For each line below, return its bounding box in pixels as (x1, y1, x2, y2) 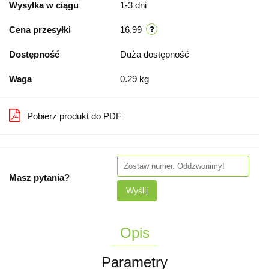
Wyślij (126, 185, 148, 195)
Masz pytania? (9, 172, 70, 183)
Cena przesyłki (9, 24, 71, 35)
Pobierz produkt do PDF (27, 110, 121, 121)
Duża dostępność (120, 49, 192, 59)
